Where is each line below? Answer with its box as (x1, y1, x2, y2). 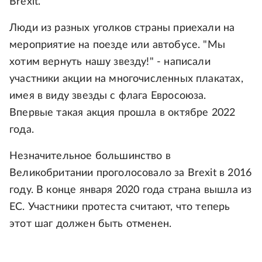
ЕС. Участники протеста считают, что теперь (9, 202, 230, 212)
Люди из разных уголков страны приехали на (9, 23, 235, 33)
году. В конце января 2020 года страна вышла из (9, 185, 252, 195)
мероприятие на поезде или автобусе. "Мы (9, 40, 226, 50)
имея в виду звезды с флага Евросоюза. (9, 91, 206, 101)
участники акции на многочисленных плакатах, (9, 74, 243, 84)
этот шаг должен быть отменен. (9, 219, 172, 229)
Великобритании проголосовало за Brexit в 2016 (9, 168, 252, 178)
